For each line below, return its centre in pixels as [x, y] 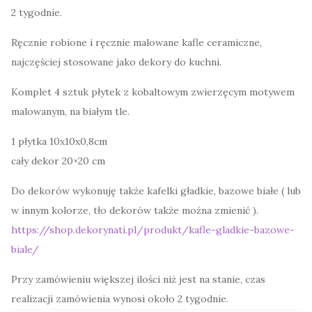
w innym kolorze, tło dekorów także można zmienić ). [135, 211]
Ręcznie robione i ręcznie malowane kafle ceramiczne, [136, 43]
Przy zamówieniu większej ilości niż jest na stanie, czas [138, 280]
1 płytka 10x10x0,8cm [59, 142]
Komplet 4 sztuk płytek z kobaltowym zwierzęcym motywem [153, 92]
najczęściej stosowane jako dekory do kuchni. [116, 62]
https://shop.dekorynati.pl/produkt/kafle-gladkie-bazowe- [153, 230]
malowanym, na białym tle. [70, 112]
